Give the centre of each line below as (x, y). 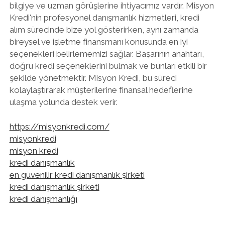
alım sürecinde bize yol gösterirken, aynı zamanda (104, 29)
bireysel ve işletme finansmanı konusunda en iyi (98, 41)
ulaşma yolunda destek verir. (63, 102)
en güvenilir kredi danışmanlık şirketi (77, 175)
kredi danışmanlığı (43, 199)
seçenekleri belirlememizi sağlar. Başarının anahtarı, (106, 53)
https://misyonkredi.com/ (59, 127)
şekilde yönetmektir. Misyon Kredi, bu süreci (93, 78)
